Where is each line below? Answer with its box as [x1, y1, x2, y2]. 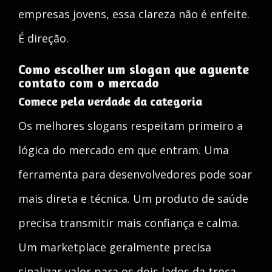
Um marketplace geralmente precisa [18, 240, 211, 254]
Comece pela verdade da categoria [18, 93, 202, 109]
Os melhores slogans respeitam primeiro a [18, 118, 243, 133]
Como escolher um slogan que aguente [18, 61, 249, 77]
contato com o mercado [18, 75, 159, 90]
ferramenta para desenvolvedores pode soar [18, 167, 252, 182]
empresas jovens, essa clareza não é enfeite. [18, 7, 250, 21]
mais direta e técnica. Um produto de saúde [18, 191, 248, 206]
